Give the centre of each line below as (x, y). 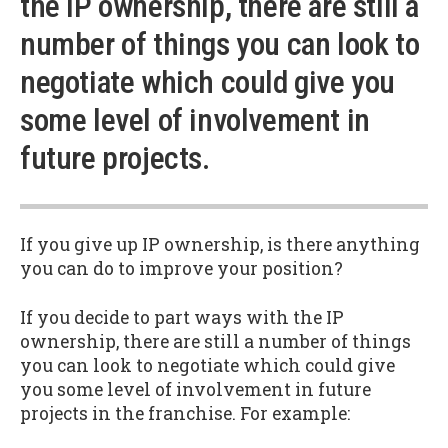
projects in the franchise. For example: (185, 413)
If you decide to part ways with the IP (182, 317)
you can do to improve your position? (181, 269)
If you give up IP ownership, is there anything (220, 245)
